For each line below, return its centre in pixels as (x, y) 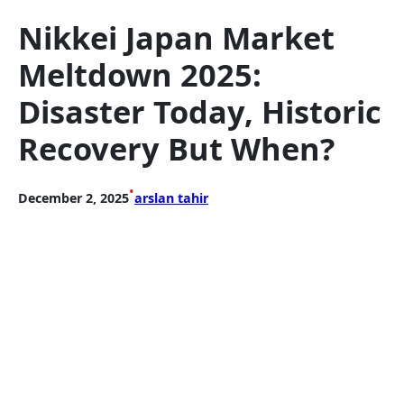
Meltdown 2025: (140, 75)
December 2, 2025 (73, 198)
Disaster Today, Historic (200, 112)
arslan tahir (171, 198)
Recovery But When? (176, 149)
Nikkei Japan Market (176, 38)
